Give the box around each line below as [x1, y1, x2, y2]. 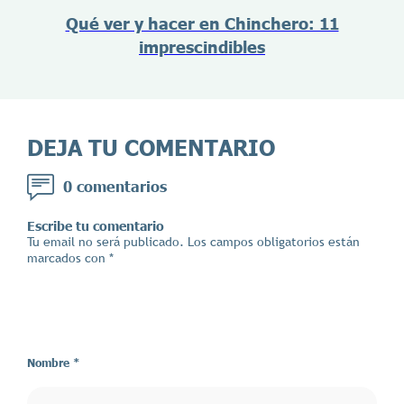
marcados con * [27, 251, 117, 266]
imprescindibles [139, 37, 265, 58]
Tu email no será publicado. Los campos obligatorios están [27, 234, 360, 250]
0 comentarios [63, 178, 167, 196]
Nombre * [27, 356, 80, 370]
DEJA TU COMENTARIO [27, 134, 281, 161]
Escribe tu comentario [27, 218, 164, 234]
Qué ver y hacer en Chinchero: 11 [65, 14, 339, 34]
